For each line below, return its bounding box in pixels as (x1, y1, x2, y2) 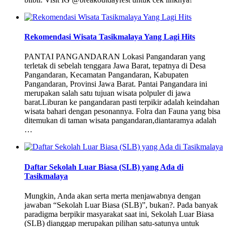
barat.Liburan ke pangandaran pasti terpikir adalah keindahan (24, 98, 219, 107)
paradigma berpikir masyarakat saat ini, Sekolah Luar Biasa (24, 209, 214, 218)
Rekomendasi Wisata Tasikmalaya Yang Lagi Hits (24, 32, 195, 42)
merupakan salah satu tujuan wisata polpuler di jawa (24, 89, 191, 98)
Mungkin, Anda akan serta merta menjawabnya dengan (24, 191, 201, 200)
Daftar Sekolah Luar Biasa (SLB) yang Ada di (24, 162, 183, 171)
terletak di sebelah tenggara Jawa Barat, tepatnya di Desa (24, 61, 206, 70)
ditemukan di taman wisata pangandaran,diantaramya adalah (24, 116, 216, 125)
